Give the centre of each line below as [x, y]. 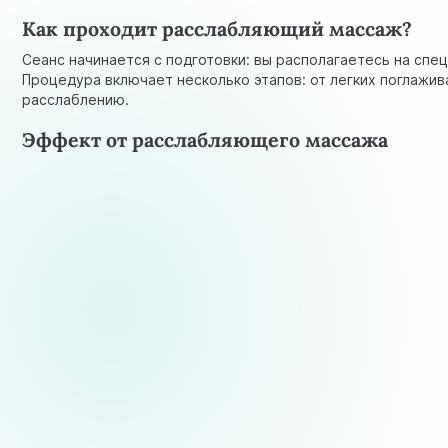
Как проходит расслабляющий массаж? [217, 29]
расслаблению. [76, 99]
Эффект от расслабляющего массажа [205, 140]
